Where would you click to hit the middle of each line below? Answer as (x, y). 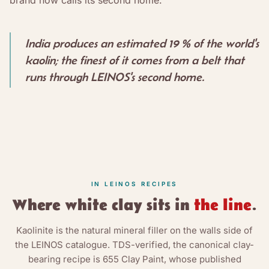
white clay (104, 205)
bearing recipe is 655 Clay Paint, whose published (134, 259)
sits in (168, 205)
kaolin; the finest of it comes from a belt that (135, 60)
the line (223, 205)
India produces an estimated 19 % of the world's (142, 43)
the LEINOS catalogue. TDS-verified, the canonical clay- (134, 244)
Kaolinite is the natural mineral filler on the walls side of (134, 230)
